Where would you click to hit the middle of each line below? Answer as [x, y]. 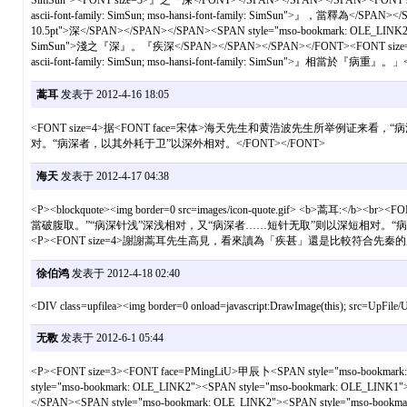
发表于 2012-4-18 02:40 [124, 274]
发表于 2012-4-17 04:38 [113, 177]
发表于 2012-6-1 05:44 [110, 338]
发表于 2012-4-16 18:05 [113, 94]
